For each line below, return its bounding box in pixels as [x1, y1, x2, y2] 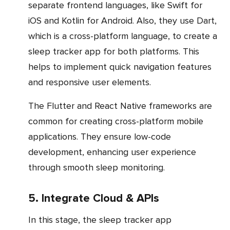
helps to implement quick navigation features [28, 61, 212, 72]
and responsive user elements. [28, 76, 151, 88]
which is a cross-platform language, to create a [28, 30, 217, 42]
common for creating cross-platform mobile [28, 115, 203, 127]
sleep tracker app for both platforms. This [28, 45, 199, 57]
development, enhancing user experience [28, 146, 196, 158]
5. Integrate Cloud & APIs [28, 191, 159, 205]
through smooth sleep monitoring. [28, 161, 165, 173]
